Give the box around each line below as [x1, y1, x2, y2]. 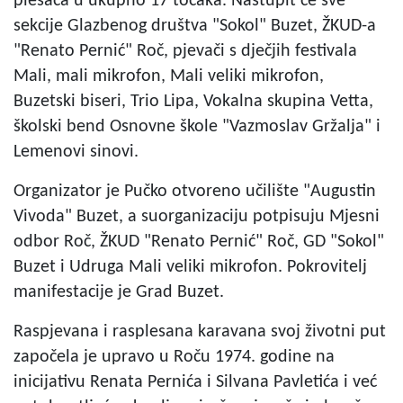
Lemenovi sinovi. [13, 142, 139, 161]
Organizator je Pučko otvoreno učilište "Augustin [13, 182, 376, 201]
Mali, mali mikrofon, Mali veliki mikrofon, [13, 67, 324, 85]
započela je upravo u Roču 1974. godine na [13, 347, 335, 366]
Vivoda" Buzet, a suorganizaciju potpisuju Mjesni [13, 207, 380, 226]
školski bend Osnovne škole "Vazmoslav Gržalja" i [13, 117, 381, 136]
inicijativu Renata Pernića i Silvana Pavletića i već [13, 372, 377, 391]
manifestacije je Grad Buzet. [13, 282, 224, 301]
